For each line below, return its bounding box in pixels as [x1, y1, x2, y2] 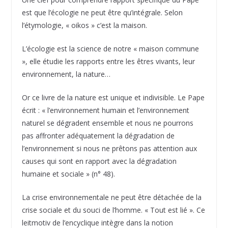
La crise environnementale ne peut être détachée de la [21, 192, 202, 202]
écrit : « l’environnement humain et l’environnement [21, 105, 189, 115]
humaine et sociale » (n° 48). [21, 168, 115, 179]
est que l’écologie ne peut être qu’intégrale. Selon [21, 7, 183, 17]
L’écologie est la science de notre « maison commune [21, 43, 199, 53]
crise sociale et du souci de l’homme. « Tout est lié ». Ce [21, 205, 205, 215]
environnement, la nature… [21, 69, 110, 79]
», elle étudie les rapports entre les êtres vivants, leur [21, 56, 195, 66]
